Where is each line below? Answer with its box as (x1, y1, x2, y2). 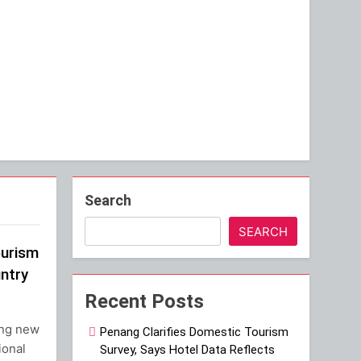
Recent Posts (85, 289, 205, 313)
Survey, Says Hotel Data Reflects (100, 342, 276, 357)
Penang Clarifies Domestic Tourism (100, 324, 289, 339)
